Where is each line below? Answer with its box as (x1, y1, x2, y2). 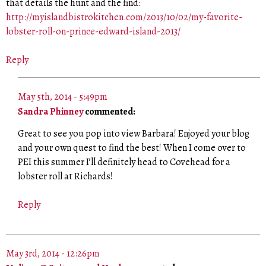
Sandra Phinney (18, 105, 83, 119)
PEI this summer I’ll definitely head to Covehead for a (18, 155, 230, 169)
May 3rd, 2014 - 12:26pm (6, 247, 100, 261)
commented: (83, 105, 135, 119)
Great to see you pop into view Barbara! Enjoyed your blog (18, 126, 249, 140)
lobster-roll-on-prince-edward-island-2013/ (6, 24, 180, 38)
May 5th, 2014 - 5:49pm (18, 90, 107, 104)
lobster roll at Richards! (18, 169, 113, 183)
